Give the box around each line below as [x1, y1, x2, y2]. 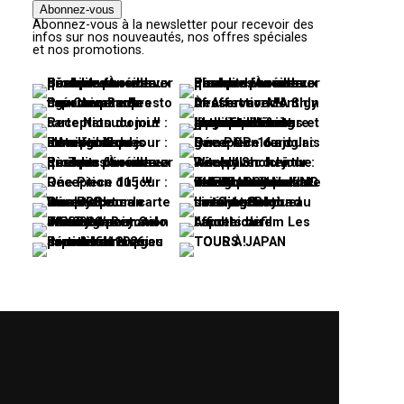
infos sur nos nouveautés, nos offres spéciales [32, 30, 308, 45]
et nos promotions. [32, 42, 144, 58]
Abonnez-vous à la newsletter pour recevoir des [32, 17, 314, 32]
